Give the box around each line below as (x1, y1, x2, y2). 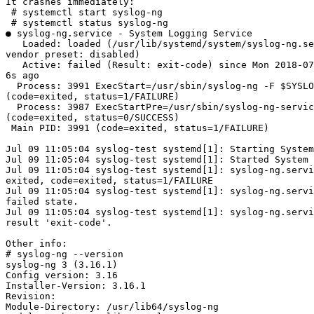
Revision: (6, 291, 56, 302)
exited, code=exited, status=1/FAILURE (6, 175, 213, 186)
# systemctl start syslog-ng (6, 7, 163, 18)
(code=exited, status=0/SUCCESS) (6, 112, 179, 123)
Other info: (6, 238, 67, 250)
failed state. (6, 196, 78, 207)
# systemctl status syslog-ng (6, 18, 168, 29)
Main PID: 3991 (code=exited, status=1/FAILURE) (6, 123, 269, 134)
